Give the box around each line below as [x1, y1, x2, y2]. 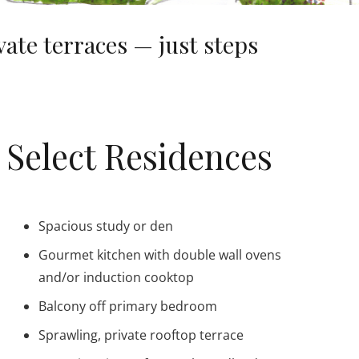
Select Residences [6, 132, 272, 179]
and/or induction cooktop [38, 268, 194, 286]
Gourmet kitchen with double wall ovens [38, 245, 281, 264]
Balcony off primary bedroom [38, 296, 217, 315]
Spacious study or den [38, 216, 173, 235]
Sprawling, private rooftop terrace [38, 325, 244, 344]
